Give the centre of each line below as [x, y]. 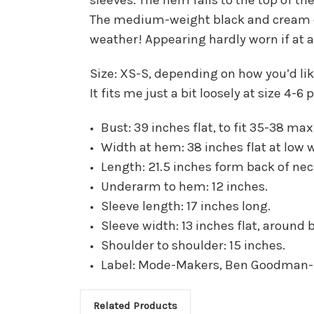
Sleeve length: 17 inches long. [186, 206]
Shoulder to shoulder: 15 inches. [193, 245]
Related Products [135, 305]
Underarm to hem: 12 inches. [185, 186]
